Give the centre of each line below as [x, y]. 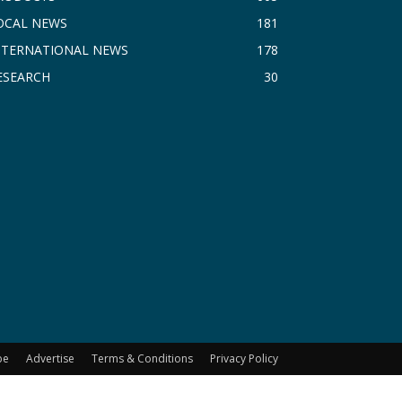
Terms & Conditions [142, 358]
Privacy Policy [244, 358]
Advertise [50, 358]
